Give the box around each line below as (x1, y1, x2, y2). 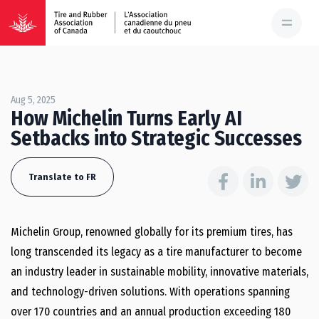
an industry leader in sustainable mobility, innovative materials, (11, 265, 308, 278)
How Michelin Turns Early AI (11, 106, 242, 131)
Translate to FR (28, 172, 96, 182)
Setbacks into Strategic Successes (11, 126, 302, 151)
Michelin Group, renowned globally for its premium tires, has (11, 225, 293, 239)
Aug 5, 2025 (11, 94, 56, 106)
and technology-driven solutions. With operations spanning (11, 285, 290, 298)
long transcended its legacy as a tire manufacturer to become (11, 245, 302, 258)
